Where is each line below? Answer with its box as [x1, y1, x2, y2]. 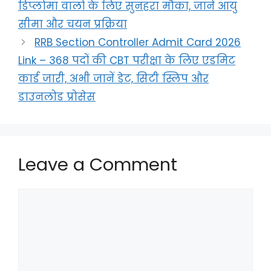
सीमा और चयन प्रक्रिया [18, 17, 127, 32]
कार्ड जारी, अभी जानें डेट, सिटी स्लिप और [18, 71, 209, 87]
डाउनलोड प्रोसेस [18, 90, 96, 105]
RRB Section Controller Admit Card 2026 [34, 35, 241, 50]
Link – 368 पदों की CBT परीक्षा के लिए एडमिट [18, 53, 235, 68]
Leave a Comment [18, 152, 177, 177]
